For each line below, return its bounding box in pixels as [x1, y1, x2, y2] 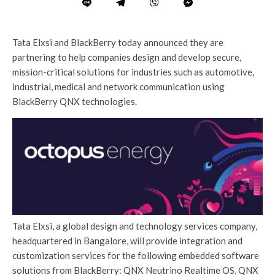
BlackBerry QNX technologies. [12, 96, 137, 107]
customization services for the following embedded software [12, 249, 259, 261]
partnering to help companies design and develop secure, [12, 52, 241, 63]
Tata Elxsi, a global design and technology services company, [12, 220, 257, 231]
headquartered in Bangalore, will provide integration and [12, 234, 242, 246]
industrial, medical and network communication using [12, 81, 225, 93]
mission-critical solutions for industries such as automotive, [12, 66, 254, 78]
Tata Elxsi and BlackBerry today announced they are [12, 37, 223, 48]
